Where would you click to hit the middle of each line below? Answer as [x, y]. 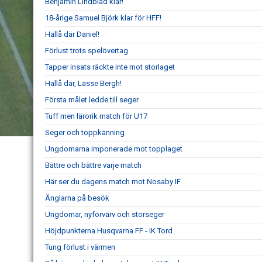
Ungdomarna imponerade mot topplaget [114, 149]
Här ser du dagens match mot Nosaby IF [113, 182]
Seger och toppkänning [85, 132]
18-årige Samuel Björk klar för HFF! [103, 18]
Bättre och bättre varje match [93, 165]
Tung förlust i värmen [80, 247]
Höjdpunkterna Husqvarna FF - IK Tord [109, 231]
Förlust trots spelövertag [87, 51]
